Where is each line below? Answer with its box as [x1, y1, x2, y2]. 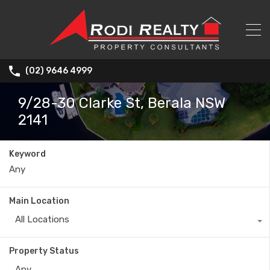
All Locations [15, 214, 69, 225]
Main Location [9, 196, 69, 207]
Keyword [9, 149, 46, 160]
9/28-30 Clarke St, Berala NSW [18, 95, 225, 112]
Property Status [9, 246, 79, 257]
